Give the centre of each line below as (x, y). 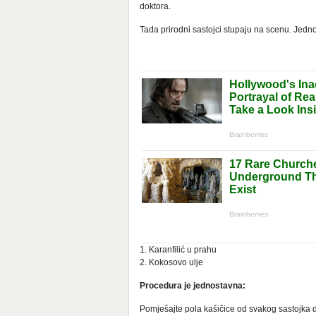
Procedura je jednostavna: (193, 285)
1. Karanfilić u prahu (178, 249)
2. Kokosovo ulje (171, 262)
